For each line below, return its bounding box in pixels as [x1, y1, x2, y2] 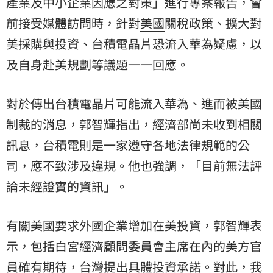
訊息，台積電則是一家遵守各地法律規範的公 [6, 135, 250, 154]
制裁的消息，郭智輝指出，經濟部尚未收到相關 [6, 115, 262, 133]
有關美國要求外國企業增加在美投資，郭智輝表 [6, 216, 262, 234]
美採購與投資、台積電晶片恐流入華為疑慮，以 [6, 34, 262, 52]
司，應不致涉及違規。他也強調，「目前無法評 [6, 156, 262, 174]
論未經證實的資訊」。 [6, 177, 128, 195]
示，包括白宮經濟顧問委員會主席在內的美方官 [6, 236, 262, 255]
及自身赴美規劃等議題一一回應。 [6, 55, 189, 73]
